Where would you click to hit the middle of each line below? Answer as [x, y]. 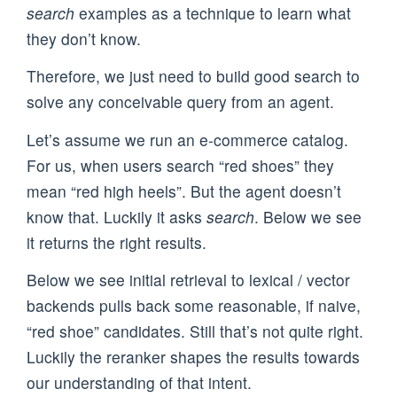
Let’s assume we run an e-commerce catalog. [187, 139]
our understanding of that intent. [139, 382]
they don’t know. [84, 39]
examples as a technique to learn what [213, 13]
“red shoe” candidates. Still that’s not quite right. [195, 331]
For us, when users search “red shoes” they [180, 165]
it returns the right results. [117, 242]
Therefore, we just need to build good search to [193, 76]
